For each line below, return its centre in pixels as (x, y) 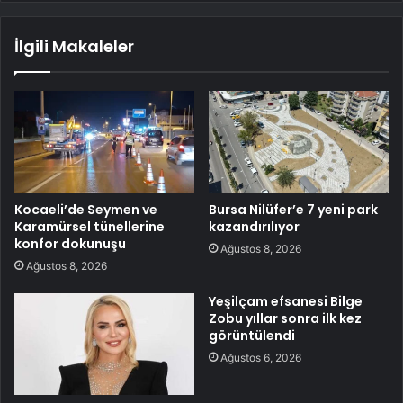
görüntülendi (252, 336)
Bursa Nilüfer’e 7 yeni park (293, 210)
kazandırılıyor (254, 227)
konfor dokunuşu (70, 244)
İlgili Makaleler (74, 47)
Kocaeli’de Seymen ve (86, 210)
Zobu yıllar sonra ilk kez (285, 319)
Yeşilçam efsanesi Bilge (286, 302)
